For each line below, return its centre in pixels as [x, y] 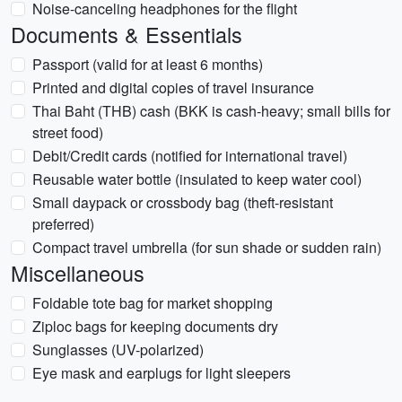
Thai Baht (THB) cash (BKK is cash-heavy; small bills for [211, 111]
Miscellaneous [78, 273]
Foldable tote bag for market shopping [153, 303]
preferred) [63, 224]
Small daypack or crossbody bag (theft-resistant [183, 202]
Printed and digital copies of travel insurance [173, 87]
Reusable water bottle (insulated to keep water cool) [197, 179]
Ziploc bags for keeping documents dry [155, 326]
